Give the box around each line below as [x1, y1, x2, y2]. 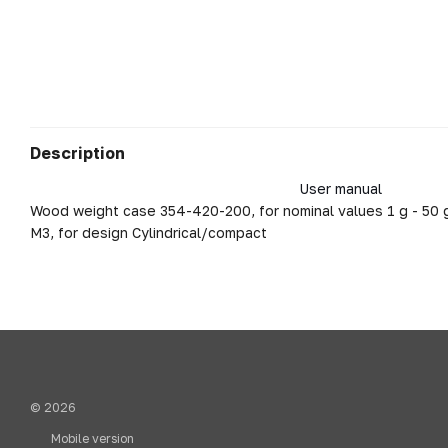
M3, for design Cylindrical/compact [30, 224, 267, 242]
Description [30, 143, 125, 164]
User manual [300, 180, 382, 198]
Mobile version [48, 431, 134, 446]
